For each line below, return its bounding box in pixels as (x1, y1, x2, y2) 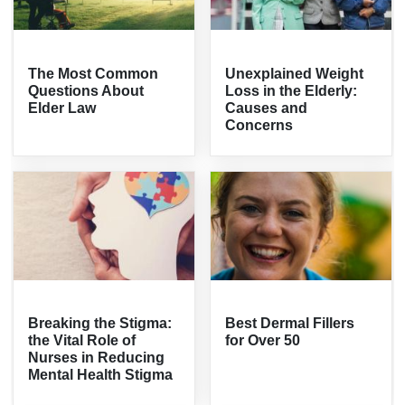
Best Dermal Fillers (225, 315, 354, 331)
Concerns (225, 117, 293, 133)
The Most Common (28, 65, 159, 81)
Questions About (28, 82, 145, 99)
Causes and (225, 99, 307, 116)
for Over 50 (225, 332, 300, 348)
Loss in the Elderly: (225, 82, 357, 99)
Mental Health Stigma (28, 366, 174, 382)
